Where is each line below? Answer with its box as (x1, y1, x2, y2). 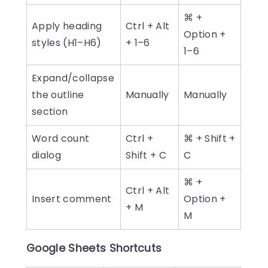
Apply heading (32, 19, 102, 33)
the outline (32, 88, 84, 102)
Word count (32, 132, 90, 146)
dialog (32, 148, 62, 163)
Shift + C (126, 148, 166, 163)
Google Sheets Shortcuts (26, 241, 162, 256)
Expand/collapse (32, 71, 114, 86)
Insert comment (32, 192, 112, 206)
